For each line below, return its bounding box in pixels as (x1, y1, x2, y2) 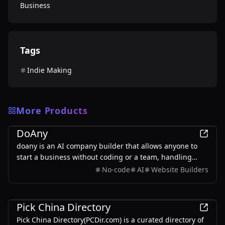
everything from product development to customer (17, 163, 188, 173)
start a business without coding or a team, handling (17, 152, 192, 162)
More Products (16, 104, 88, 117)
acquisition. (17, 174, 56, 184)
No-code (102, 165, 130, 174)
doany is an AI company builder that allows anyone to (17, 141, 197, 151)
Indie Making (27, 65, 72, 75)
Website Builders (151, 165, 208, 174)
